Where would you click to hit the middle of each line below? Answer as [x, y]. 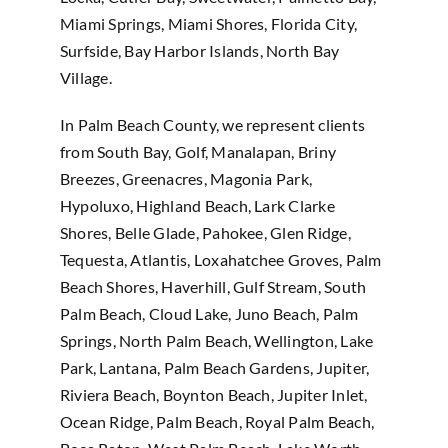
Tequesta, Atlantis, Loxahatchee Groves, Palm [220, 260]
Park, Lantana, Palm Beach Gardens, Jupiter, [214, 368]
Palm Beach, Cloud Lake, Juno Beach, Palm [209, 314]
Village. [85, 78]
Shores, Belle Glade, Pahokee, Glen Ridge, [205, 233]
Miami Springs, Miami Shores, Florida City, [208, 24]
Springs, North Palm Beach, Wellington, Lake [216, 341]
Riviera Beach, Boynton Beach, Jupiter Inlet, [213, 395]
